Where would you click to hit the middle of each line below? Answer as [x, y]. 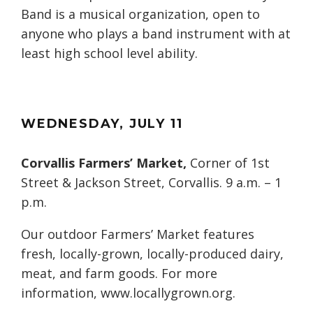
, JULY [143, 124]
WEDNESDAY [71, 124]
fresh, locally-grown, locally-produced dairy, [152, 254]
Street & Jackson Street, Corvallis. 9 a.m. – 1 [151, 183]
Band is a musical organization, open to [140, 14]
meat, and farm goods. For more [119, 274]
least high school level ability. [109, 53]
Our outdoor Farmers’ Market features [138, 234]
